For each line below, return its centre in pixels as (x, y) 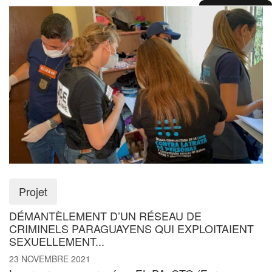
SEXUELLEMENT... (57, 241)
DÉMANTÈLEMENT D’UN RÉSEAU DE (105, 215)
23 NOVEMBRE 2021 (50, 258)
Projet (33, 191)
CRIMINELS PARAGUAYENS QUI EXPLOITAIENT (131, 228)
